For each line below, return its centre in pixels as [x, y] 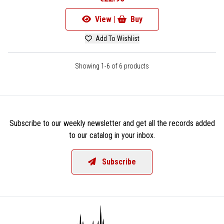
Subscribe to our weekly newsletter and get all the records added [112, 123]
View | [105, 19]
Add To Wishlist [116, 39]
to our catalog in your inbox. [112, 135]
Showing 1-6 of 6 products [112, 66]
